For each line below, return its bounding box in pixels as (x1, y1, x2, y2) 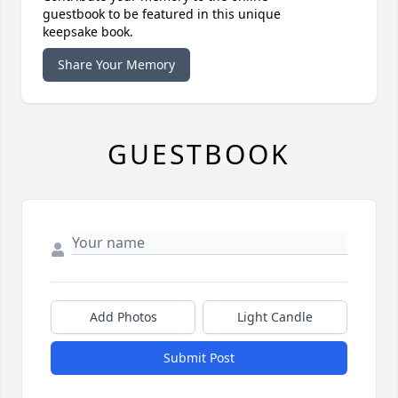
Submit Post (163, 348, 235, 366)
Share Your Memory (58, 55, 175, 73)
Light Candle (237, 307, 313, 325)
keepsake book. (43, 22, 133, 40)
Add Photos (89, 307, 157, 325)
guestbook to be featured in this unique (43, 4, 281, 22)
